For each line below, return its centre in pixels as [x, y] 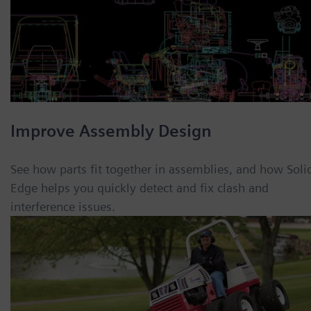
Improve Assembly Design [111, 131]
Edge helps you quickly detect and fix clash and [140, 188]
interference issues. [63, 207]
